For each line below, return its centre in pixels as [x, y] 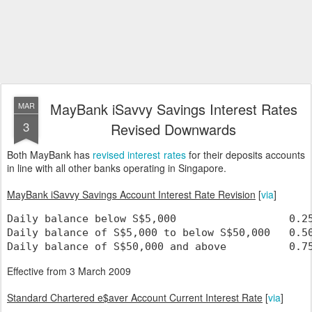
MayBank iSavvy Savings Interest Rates [173, 109]
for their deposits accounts [245, 155]
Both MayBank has [50, 155]
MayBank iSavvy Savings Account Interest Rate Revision [131, 194]
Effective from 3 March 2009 [69, 271]
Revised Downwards [173, 129]
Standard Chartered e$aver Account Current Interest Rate [135, 297]
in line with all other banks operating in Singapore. [117, 168]
